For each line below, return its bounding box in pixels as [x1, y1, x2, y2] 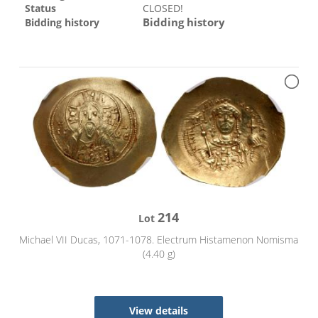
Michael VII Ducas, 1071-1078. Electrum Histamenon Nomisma [19, 233, 299, 247]
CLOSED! [143, 1, 184, 16]
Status [25, 1, 57, 16]
